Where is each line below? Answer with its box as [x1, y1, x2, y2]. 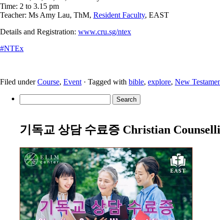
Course [37, 77, 59, 86]
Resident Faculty [93, 10, 145, 19]
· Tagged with [82, 77, 129, 86]
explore [148, 77, 171, 86]
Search [19, 93, 40, 102]
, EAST [145, 10, 169, 19]
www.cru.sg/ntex [78, 27, 131, 36]
